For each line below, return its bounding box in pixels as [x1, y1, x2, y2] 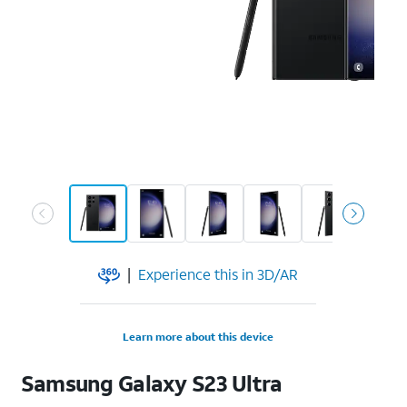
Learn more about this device [123, 330, 273, 343]
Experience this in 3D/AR [138, 264, 298, 283]
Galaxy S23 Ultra [118, 369, 283, 398]
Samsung [20, 369, 114, 398]
